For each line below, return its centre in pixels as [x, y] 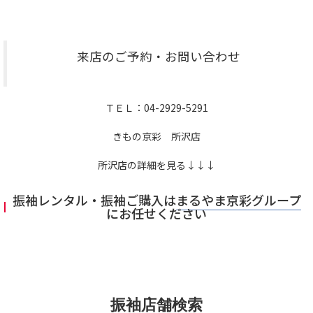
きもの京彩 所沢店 [156, 137]
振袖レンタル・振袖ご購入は [94, 200]
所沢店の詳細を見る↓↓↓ [156, 165]
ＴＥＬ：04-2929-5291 [156, 108]
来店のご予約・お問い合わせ [158, 57]
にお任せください [156, 213]
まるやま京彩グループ [238, 200]
